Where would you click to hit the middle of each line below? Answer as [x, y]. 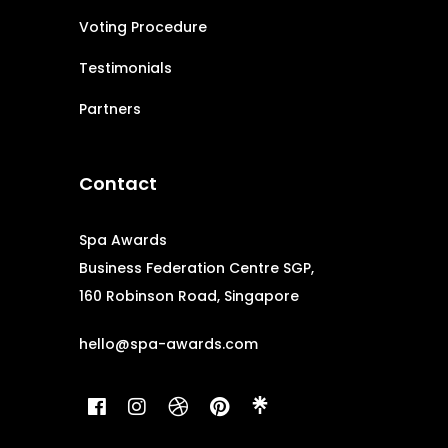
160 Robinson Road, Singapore [189, 296]
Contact [118, 183]
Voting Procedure [143, 27]
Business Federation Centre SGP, [196, 268]
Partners [110, 109]
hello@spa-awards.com [168, 344]
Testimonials [125, 68]
